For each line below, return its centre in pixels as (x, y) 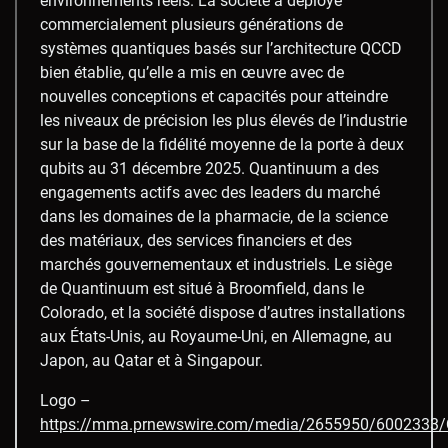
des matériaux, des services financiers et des (196, 240)
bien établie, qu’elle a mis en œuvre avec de (192, 72)
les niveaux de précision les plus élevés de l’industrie (223, 120)
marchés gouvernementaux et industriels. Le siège (216, 264)
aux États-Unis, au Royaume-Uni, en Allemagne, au (216, 336)
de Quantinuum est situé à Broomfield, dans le (202, 288)
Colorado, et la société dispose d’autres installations (222, 312)
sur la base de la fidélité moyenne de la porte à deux (222, 144)
